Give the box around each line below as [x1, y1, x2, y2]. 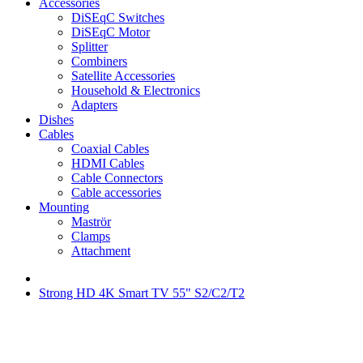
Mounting [39, 200, 89, 214]
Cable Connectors [71, 171, 163, 185]
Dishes [39, 113, 74, 126]
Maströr [71, 215, 111, 228]
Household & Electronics [71, 83, 200, 97]
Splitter [71, 40, 108, 53]
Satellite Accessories [71, 69, 175, 83]
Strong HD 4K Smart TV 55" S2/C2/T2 [39, 286, 245, 300]
